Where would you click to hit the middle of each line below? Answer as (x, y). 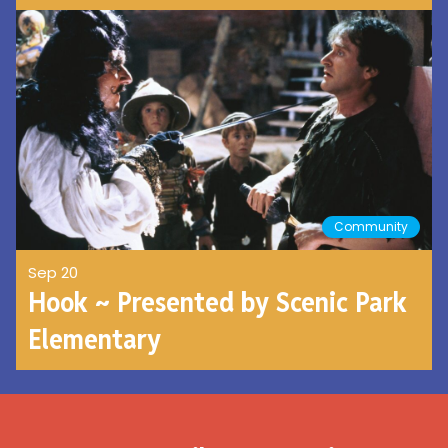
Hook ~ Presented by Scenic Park (217, 302)
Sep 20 (53, 273)
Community (371, 227)
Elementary (94, 339)
